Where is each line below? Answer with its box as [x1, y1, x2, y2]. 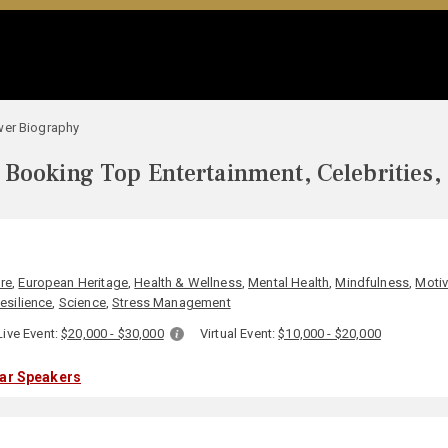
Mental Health [248, 275, 330, 290]
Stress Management [112, 295, 231, 310]
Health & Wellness [134, 275, 242, 290]
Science [58, 295, 106, 310]
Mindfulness [335, 275, 410, 290]
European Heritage [18, 275, 128, 290]
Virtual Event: [200, 326, 279, 341]
